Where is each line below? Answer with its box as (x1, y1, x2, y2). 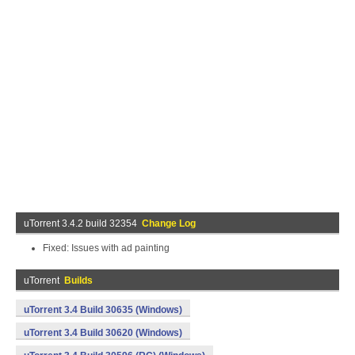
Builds (64, 275, 93, 286)
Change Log (142, 218, 196, 229)
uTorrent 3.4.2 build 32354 (24, 218, 142, 229)
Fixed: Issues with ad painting (43, 242, 170, 254)
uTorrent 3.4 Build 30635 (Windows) (24, 304, 182, 315)
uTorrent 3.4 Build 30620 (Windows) (24, 327, 182, 338)
